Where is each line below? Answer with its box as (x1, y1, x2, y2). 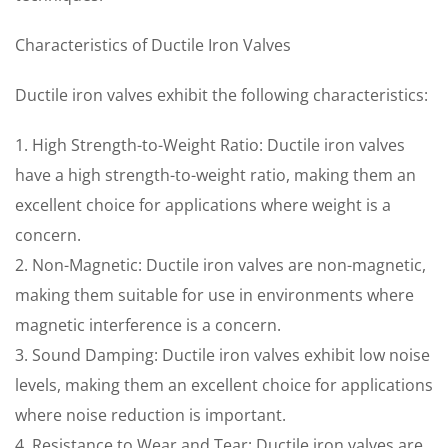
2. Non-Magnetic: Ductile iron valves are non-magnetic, (15, 254, 426, 276)
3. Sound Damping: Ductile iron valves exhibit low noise (15, 344, 430, 366)
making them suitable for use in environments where (15, 284, 414, 306)
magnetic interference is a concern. (15, 314, 281, 336)
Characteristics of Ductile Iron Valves (15, 34, 291, 56)
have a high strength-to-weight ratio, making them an (15, 164, 416, 186)
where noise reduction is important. (15, 404, 286, 426)
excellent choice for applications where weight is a (15, 194, 391, 216)
